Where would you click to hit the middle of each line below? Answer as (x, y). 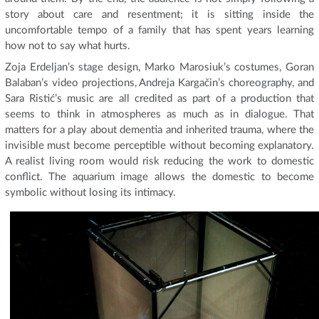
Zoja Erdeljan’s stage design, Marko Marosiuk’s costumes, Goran (159, 67)
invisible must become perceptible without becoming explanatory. (159, 145)
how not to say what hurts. (67, 46)
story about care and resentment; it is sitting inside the (159, 15)
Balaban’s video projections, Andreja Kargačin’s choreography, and (159, 83)
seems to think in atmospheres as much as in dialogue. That (159, 114)
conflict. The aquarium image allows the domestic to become (159, 177)
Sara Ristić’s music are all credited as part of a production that (159, 98)
